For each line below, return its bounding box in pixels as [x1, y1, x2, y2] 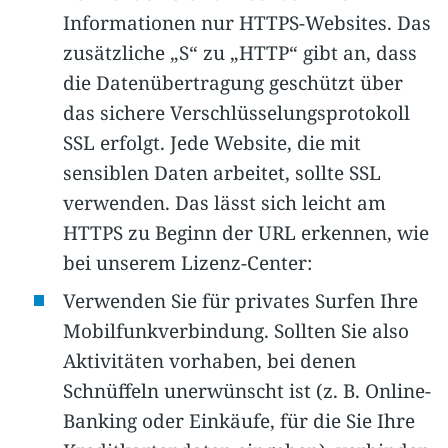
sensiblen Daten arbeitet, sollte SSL [62, 160, 381, 187]
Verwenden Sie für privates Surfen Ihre [62, 287, 418, 314]
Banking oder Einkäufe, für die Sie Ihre [62, 407, 415, 434]
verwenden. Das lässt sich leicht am [62, 190, 386, 217]
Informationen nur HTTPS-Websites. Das [62, 10, 431, 37]
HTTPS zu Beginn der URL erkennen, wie [62, 220, 429, 247]
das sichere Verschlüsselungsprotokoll [62, 100, 410, 127]
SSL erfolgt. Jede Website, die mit [62, 130, 361, 157]
